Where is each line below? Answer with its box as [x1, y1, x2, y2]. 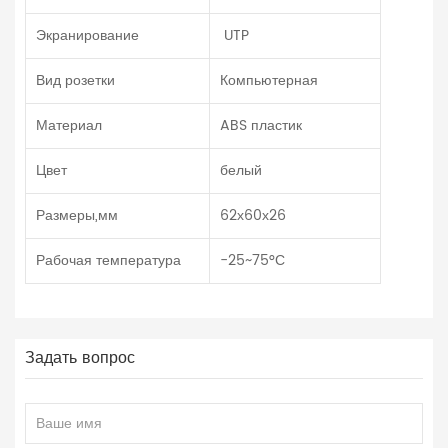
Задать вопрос [25, 345, 135, 372]
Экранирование [36, 24, 139, 48]
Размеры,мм [36, 204, 118, 228]
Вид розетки [36, 69, 115, 93]
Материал [36, 114, 102, 138]
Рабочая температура [36, 249, 185, 273]
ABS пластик [220, 114, 302, 138]
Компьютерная [220, 69, 318, 93]
